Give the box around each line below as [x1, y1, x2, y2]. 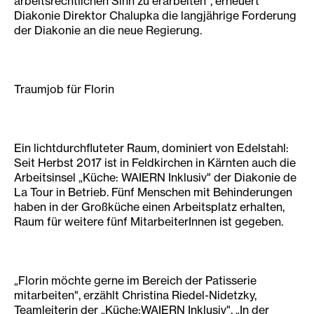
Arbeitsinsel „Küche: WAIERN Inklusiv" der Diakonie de [14, 170, 296, 184]
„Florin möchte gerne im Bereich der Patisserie [14, 273, 257, 287]
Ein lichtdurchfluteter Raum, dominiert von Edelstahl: [14, 141, 292, 155]
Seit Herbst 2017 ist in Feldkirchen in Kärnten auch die [14, 156, 296, 170]
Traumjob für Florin [14, 82, 114, 96]
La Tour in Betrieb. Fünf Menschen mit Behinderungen [14, 185, 292, 199]
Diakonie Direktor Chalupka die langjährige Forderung [14, 8, 296, 22]
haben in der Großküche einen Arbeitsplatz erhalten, [14, 200, 285, 214]
